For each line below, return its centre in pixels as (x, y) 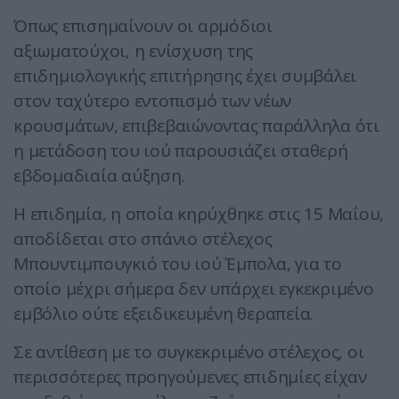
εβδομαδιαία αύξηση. (99, 176)
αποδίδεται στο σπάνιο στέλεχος (143, 239)
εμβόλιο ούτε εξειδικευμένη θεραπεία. (163, 314)
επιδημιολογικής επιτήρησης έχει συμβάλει (185, 76)
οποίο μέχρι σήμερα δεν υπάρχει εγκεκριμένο (194, 289)
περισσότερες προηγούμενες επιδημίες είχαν (190, 377)
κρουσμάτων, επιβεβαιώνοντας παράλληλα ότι (196, 126)
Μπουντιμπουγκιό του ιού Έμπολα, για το (178, 264)
